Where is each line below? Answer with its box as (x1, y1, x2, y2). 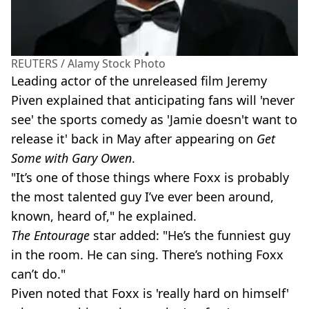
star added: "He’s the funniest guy (90, 227, 290, 244)
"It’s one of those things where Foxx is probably (11, 169, 289, 186)
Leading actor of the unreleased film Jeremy (11, 72, 267, 90)
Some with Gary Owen (11, 150, 132, 167)
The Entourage (11, 227, 90, 244)
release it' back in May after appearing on (11, 130, 257, 148)
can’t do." (11, 266, 66, 283)
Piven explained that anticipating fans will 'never (11, 92, 295, 109)
